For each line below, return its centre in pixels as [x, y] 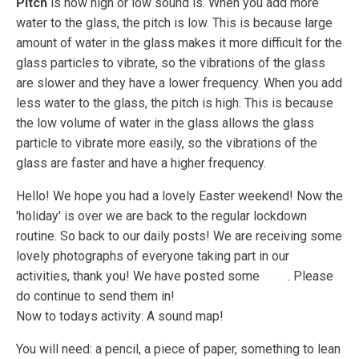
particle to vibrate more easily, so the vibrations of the [167, 143]
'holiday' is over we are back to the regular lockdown [161, 216]
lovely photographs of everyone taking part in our [153, 256]
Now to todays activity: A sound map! [120, 316]
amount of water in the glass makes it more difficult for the [179, 42]
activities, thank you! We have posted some [139, 276]
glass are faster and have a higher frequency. [141, 163]
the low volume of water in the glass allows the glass [165, 123]
